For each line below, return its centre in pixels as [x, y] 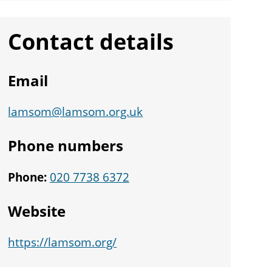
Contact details [91, 41]
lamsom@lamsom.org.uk [76, 112]
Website [37, 211]
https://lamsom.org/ [63, 243]
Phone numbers [66, 146]
